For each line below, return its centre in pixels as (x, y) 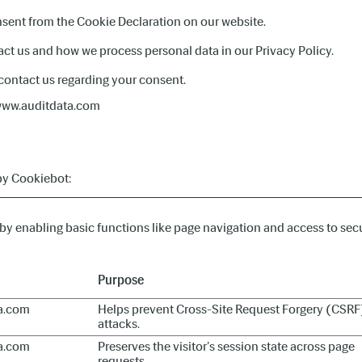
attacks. (119, 324)
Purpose (121, 280)
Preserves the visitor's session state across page (226, 346)
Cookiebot (40, 178)
